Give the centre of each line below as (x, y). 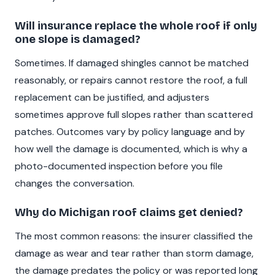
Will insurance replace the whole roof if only (136, 26)
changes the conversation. (75, 184)
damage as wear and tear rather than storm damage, (134, 253)
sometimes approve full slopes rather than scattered (134, 115)
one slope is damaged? (78, 40)
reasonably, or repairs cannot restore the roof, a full (131, 80)
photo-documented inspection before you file (119, 166)
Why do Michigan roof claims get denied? (129, 213)
